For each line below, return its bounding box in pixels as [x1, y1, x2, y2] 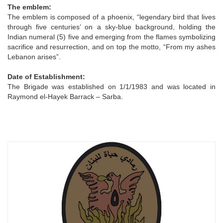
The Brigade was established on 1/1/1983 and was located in [7, 82, 216, 91]
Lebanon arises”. [7, 52, 61, 61]
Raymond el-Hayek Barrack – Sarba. [7, 92, 123, 101]
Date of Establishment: [7, 72, 85, 81]
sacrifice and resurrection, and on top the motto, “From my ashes [7, 42, 216, 51]
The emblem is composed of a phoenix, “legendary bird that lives [7, 12, 216, 21]
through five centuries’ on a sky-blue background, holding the [7, 22, 216, 31]
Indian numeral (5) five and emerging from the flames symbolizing [7, 32, 216, 41]
